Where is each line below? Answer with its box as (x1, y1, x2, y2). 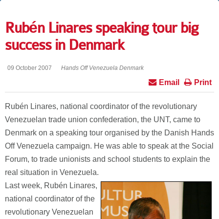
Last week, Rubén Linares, (5, 181, 97, 190)
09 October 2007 (7, 65, 52, 71)
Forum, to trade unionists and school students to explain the (5, 155, 210, 163)
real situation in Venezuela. (5, 168, 99, 176)
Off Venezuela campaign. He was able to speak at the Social (5, 142, 214, 150)
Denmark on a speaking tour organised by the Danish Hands (5, 129, 214, 137)
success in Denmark (5, 37, 124, 53)
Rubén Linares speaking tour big (5, 20, 198, 36)
